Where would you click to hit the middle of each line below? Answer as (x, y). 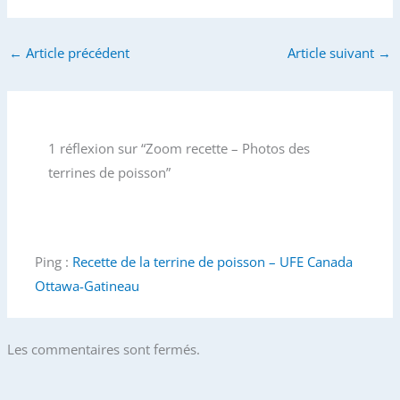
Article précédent (75, 52)
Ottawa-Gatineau (87, 285)
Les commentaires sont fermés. (103, 349)
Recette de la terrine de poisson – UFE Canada (213, 261)
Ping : (54, 261)
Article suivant (333, 52)
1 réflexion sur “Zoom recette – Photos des (179, 148)
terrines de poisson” (109, 172)
